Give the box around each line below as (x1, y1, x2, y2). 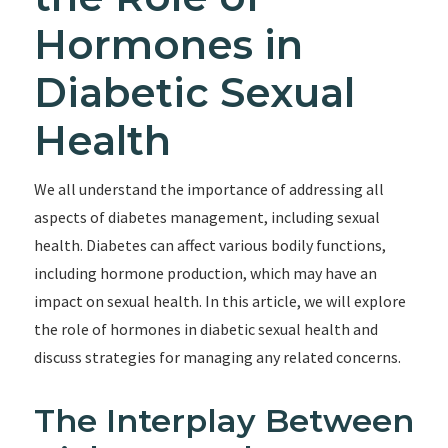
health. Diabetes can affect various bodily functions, (33, 235, 386, 255)
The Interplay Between (33, 401, 414, 440)
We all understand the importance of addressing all (33, 179, 384, 199)
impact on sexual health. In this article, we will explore (33, 291, 406, 311)
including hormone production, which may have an (33, 263, 377, 283)
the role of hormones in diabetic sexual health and (33, 319, 378, 339)
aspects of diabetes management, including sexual (33, 207, 380, 227)
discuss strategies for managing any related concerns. (33, 347, 401, 367)
